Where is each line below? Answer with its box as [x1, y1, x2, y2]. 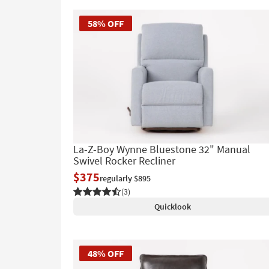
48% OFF [88, 247, 124, 259]
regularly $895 [100, 172, 151, 184]
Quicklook [154, 201, 191, 212]
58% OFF [88, 17, 124, 29]
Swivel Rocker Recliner [73, 153, 175, 168]
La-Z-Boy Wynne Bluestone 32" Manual [73, 142, 250, 156]
